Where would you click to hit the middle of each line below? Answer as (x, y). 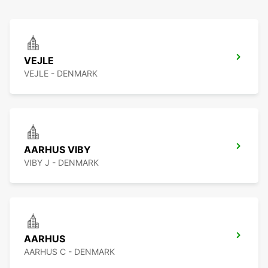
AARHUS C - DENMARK (69, 252)
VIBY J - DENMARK (61, 163)
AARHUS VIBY (57, 150)
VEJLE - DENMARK (61, 74)
